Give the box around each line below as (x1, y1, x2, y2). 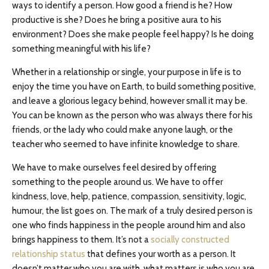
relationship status (12, 249, 85, 259)
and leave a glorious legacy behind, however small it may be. (12, 95, 247, 106)
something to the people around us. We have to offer (12, 177, 223, 187)
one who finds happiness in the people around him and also (12, 220, 246, 231)
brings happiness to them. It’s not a (12, 234, 151, 245)
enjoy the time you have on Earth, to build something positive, (12, 81, 256, 92)
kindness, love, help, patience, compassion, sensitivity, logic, (12, 191, 246, 202)
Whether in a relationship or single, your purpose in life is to (12, 67, 241, 77)
